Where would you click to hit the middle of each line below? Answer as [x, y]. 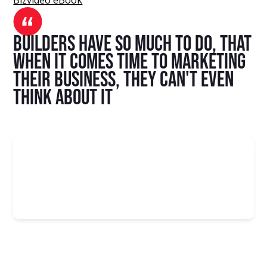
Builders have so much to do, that [133, 44]
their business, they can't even [124, 80]
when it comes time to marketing [130, 62]
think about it [63, 98]
